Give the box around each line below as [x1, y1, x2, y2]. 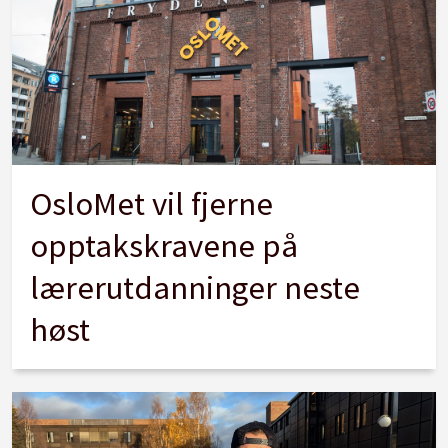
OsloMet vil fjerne [30, 183, 274, 225]
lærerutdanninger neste [30, 267, 361, 309]
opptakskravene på [30, 225, 299, 267]
